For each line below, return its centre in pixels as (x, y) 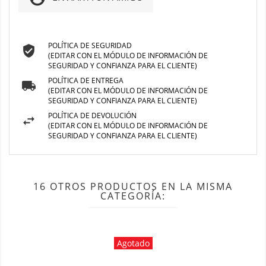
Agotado (133, 243)
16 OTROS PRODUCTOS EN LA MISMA (133, 186)
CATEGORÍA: (133, 196)
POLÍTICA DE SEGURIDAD (90, 45)
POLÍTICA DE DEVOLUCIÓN (92, 115)
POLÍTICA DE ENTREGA (86, 80)
